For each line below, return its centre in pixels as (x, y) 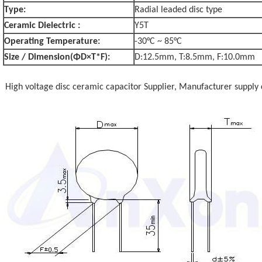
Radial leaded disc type (178, 10)
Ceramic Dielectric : (42, 26)
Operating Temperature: (52, 42)
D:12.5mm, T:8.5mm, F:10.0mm (195, 57)
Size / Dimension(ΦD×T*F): (57, 57)
